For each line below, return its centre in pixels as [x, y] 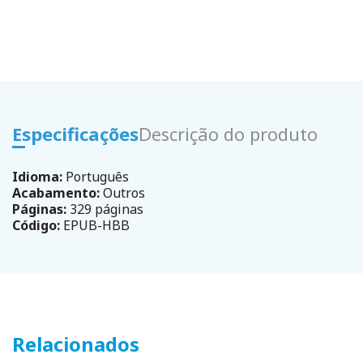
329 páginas [105, 209]
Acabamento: [56, 192]
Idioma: [37, 176]
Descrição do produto [228, 133]
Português [96, 176]
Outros [122, 192]
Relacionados [76, 344]
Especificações [75, 133]
